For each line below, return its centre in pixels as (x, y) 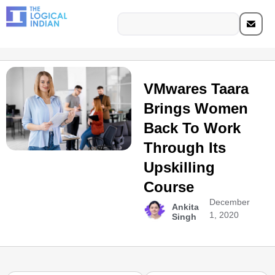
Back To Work (192, 128)
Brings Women (196, 108)
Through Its (184, 148)
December (230, 202)
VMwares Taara (196, 89)
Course (168, 187)
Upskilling (179, 167)
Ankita (185, 207)
